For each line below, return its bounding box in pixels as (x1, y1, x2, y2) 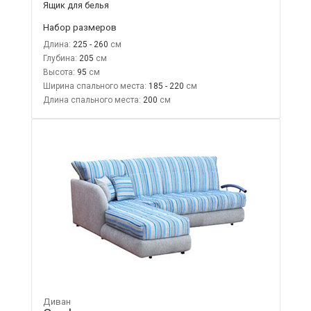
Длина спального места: (42, 94, 141, 105)
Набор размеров (42, 21, 117, 33)
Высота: (42, 67, 75, 77)
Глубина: (42, 53, 77, 63)
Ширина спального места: (42, 81, 146, 91)
